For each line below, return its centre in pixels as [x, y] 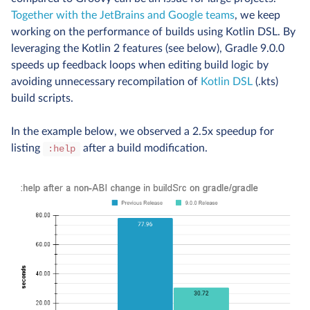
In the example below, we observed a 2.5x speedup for [143, 131]
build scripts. [42, 98]
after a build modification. [144, 148]
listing [27, 148]
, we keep [257, 15]
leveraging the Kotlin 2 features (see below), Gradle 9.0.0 [148, 48]
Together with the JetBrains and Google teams [123, 15]
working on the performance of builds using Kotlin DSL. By [153, 32]
